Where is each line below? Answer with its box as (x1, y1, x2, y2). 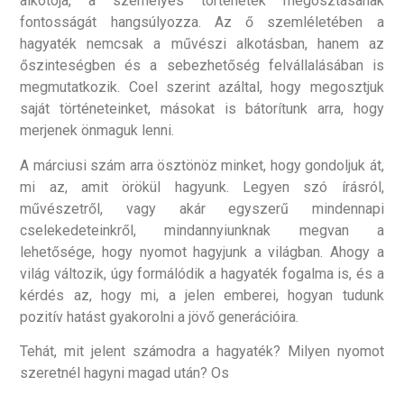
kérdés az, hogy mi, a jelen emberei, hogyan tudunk (20, 286, 384, 304)
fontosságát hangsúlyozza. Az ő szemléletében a (20, 14, 384, 32)
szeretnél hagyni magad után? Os (20, 364, 230, 382)
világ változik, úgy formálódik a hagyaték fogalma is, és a (20, 264, 384, 282)
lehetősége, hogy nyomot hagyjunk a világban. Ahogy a (20, 243, 384, 261)
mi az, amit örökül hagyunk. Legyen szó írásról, (20, 178, 384, 196)
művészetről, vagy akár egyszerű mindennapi (20, 199, 384, 217)
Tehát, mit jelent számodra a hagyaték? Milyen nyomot (20, 343, 384, 361)
